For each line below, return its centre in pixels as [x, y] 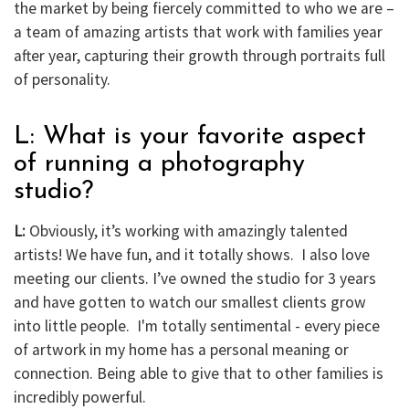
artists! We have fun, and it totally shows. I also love [192, 254]
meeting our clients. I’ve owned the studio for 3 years [195, 278]
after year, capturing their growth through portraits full [199, 55]
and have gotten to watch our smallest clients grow [190, 302]
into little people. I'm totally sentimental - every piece [197, 325]
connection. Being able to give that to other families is [199, 373]
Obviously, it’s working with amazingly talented [189, 231]
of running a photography [159, 164]
